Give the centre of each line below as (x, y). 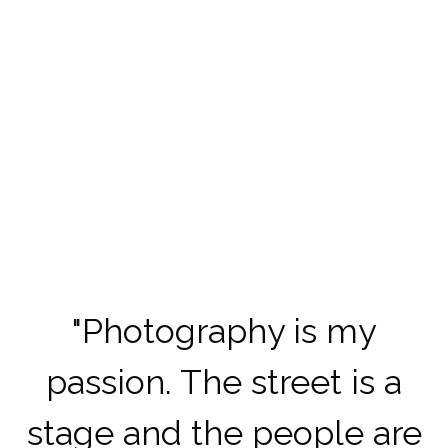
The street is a (287, 381)
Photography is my (229, 330)
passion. (109, 381)
